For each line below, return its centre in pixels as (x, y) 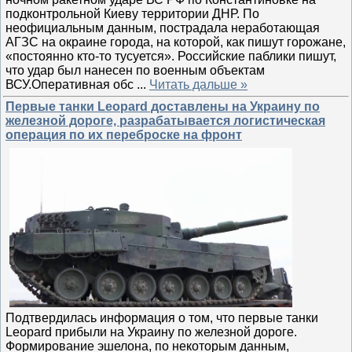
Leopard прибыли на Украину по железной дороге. (151, 332)
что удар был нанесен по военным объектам (135, 70)
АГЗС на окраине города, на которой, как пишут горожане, (176, 42)
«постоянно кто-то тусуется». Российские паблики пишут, (171, 56)
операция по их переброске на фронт (124, 135)
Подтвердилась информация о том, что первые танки (162, 317)
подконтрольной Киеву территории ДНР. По (132, 13)
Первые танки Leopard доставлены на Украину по (163, 106)
